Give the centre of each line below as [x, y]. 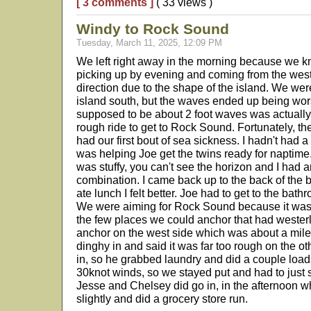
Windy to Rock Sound [153, 29]
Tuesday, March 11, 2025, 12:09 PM [149, 43]
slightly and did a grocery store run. [162, 299]
